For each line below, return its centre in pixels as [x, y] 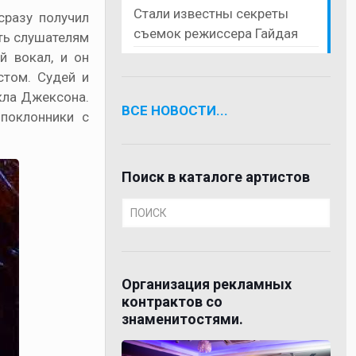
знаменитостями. [183, 319]
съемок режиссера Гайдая [216, 33]
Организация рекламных [207, 284]
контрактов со [172, 301]
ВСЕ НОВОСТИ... [175, 110]
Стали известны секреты [211, 13]
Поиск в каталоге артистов [216, 176]
